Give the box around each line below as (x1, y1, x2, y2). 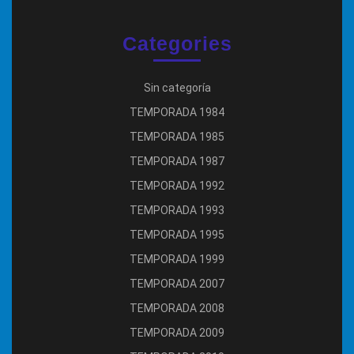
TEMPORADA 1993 (130, 203, 224, 217)
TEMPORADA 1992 (130, 179, 224, 192)
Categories (122, 32, 232, 55)
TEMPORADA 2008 (130, 301, 224, 314)
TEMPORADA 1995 (130, 228, 224, 241)
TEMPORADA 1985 (130, 130, 224, 143)
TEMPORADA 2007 (130, 277, 224, 290)
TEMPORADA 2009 (130, 326, 224, 339)
